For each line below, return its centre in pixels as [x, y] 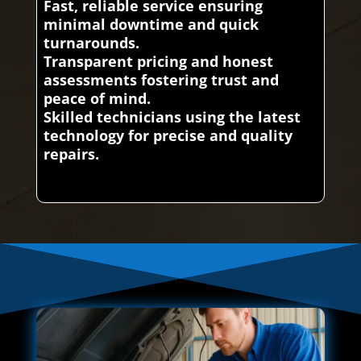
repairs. [71, 154]
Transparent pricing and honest [158, 62]
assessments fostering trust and [161, 80]
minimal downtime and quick [151, 25]
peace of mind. [97, 99]
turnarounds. [91, 43]
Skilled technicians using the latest [172, 117]
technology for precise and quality [168, 136]
